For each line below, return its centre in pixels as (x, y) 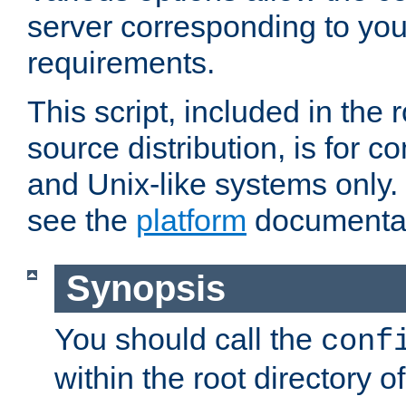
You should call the (188, 338)
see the (82, 221)
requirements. (121, 63)
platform (191, 221)
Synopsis (145, 289)
